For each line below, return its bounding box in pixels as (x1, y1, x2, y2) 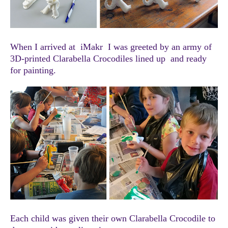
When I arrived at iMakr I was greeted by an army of (10, 41, 212, 52)
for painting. (10, 65, 56, 75)
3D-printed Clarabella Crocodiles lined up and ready (10, 53, 207, 64)
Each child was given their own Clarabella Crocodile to (10, 213, 215, 223)
